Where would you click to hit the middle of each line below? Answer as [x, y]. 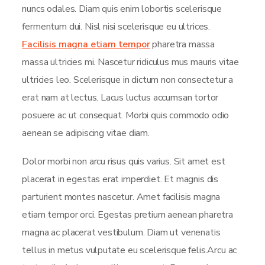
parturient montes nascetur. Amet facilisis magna [121, 197]
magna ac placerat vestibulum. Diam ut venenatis [121, 232]
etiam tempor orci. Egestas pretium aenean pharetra [127, 215]
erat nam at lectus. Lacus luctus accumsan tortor [120, 98]
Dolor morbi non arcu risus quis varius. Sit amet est [124, 161]
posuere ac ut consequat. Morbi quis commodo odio [126, 115]
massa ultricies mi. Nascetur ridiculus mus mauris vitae [131, 62]
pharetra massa [182, 44]
